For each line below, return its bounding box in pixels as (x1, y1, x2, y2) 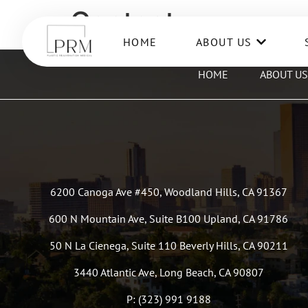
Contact (70, 5, 175, 38)
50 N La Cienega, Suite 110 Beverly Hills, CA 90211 (49, 239, 288, 252)
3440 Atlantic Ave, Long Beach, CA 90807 (73, 265, 264, 279)
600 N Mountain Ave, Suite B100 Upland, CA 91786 (49, 212, 289, 225)
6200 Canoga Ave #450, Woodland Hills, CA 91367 (49, 185, 287, 199)
